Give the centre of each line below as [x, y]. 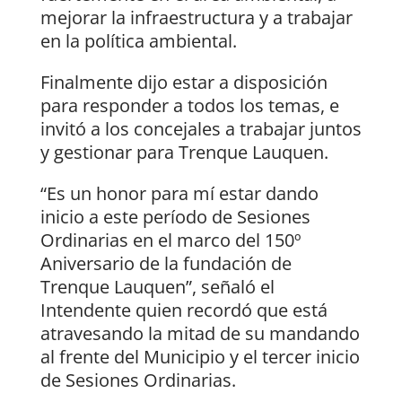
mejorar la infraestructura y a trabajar [196, 18]
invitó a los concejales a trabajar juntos [201, 129]
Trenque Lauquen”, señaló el [157, 287]
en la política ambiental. [138, 41]
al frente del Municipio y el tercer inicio [200, 357]
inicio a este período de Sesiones [175, 217]
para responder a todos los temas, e [189, 106]
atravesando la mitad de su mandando [200, 334]
